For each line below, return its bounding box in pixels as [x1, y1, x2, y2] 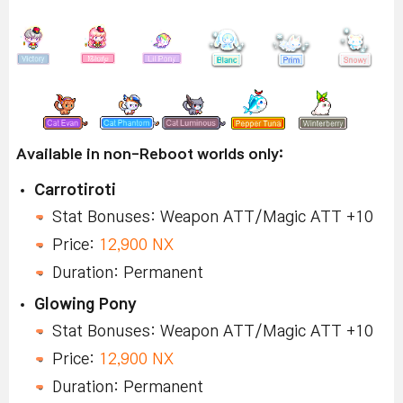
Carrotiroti [34, 183, 116, 199]
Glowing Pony [34, 297, 137, 313]
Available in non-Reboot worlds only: [16, 147, 283, 162]
